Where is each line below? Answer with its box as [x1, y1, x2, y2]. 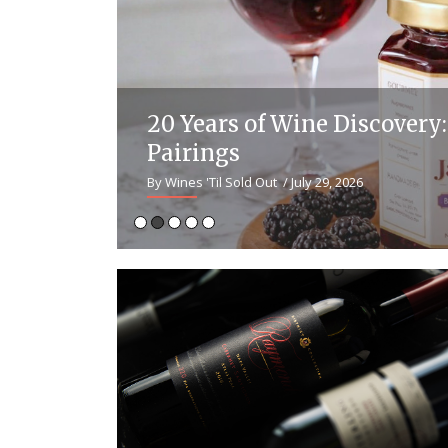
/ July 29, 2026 [277, 172, 363, 191]
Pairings [147, 138, 240, 167]
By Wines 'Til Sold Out [147, 172, 277, 191]
